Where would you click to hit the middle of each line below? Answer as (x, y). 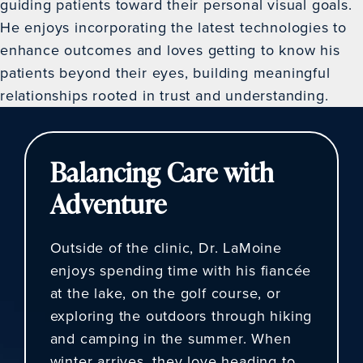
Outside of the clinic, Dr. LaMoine (166, 247)
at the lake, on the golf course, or (165, 293)
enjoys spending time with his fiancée (181, 270)
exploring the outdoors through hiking (181, 315)
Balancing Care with (162, 172)
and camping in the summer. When (171, 338)
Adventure (108, 204)
